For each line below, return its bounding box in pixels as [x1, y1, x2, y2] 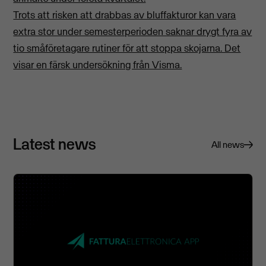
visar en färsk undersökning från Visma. [13, 58, 182, 72]
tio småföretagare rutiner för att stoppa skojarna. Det [13, 42, 241, 55]
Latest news [13, 134, 96, 154]
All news [211, 139, 244, 151]
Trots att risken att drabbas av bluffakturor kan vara [13, 8, 236, 22]
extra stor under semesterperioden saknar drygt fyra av [13, 25, 252, 39]
